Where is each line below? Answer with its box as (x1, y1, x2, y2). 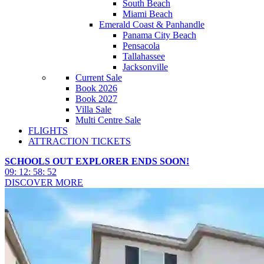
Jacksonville (123, 62, 168, 72)
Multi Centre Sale (75, 115, 141, 125)
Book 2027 (75, 94, 117, 104)
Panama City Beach (123, 30, 196, 40)
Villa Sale (75, 104, 111, 114)
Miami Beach (123, 9, 173, 19)
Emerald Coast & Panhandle (99, 19, 204, 29)
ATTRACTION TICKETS (28, 136, 131, 146)
